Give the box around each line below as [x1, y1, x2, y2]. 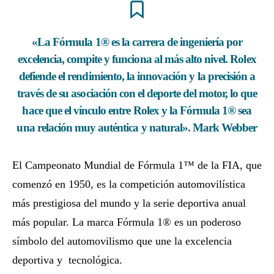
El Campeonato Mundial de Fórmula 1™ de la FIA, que [12, 159, 262, 172]
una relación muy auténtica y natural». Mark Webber [17, 121, 257, 135]
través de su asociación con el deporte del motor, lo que [17, 87, 257, 100]
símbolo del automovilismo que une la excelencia [12, 235, 232, 248]
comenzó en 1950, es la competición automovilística [12, 178, 245, 191]
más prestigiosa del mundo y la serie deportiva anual [12, 197, 246, 210]
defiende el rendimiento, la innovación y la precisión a [18, 70, 256, 83]
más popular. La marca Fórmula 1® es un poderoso [12, 216, 241, 229]
